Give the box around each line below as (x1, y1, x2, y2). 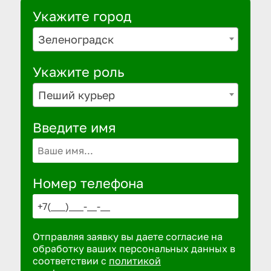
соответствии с (33, 255, 109, 267)
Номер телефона (33, 175, 143, 191)
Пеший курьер (38, 88, 115, 102)
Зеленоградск (38, 33, 114, 46)
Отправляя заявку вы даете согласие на (33, 230, 223, 243)
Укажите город (33, 8, 131, 24)
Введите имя (33, 119, 116, 135)
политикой (109, 255, 161, 267)
